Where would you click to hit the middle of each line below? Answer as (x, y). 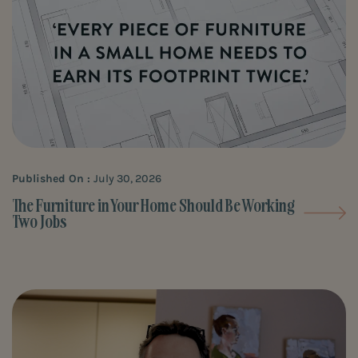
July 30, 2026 (127, 178)
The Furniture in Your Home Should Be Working (153, 205)
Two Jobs (40, 221)
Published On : (53, 178)
